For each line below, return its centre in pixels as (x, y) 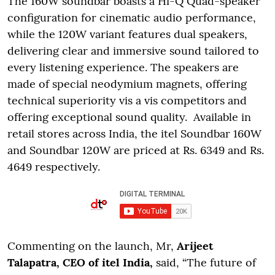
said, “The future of (204, 262)
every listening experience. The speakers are (123, 67)
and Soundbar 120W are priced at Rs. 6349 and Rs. (136, 150)
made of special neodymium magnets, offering (127, 83)
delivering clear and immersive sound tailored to (133, 50)
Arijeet (195, 246)
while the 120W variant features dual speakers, (127, 34)
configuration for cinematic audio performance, (132, 17)
